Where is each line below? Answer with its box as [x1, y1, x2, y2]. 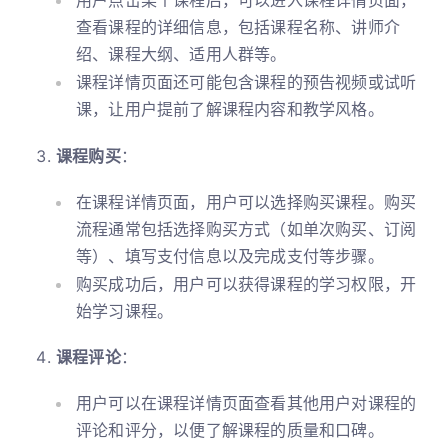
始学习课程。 [76, 300, 174, 321]
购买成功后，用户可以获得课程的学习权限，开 [76, 273, 417, 294]
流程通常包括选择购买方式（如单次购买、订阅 [76, 218, 417, 239]
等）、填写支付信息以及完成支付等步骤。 [76, 245, 384, 266]
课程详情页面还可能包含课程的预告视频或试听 [76, 72, 417, 93]
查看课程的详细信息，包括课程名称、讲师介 [76, 17, 401, 38]
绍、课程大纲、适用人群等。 [76, 44, 287, 65]
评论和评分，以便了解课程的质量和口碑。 [76, 420, 384, 441]
